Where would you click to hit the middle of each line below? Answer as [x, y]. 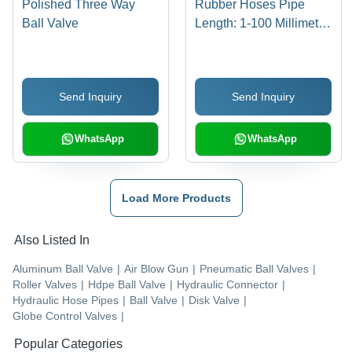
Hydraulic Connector [227, 285]
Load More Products [176, 198]
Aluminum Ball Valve [63, 269]
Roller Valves [45, 285]
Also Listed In [52, 240]
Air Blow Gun [156, 269]
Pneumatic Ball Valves [254, 269]
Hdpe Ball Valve [127, 285]
